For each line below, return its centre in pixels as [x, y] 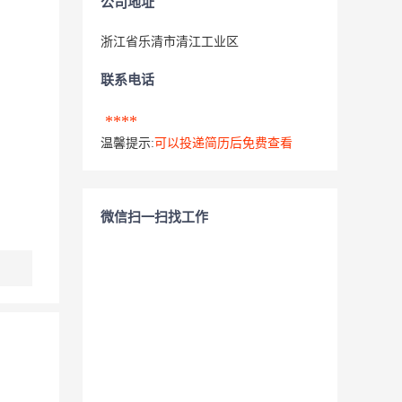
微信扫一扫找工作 [154, 217]
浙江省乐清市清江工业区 [171, 42]
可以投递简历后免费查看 [223, 143]
